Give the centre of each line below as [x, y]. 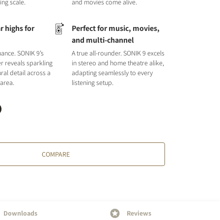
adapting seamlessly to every [112, 73]
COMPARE [56, 154]
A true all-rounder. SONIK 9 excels [118, 53]
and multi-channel [103, 40]
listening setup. [92, 82]
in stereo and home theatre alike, [118, 63]
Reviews [139, 213]
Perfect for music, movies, [115, 28]
